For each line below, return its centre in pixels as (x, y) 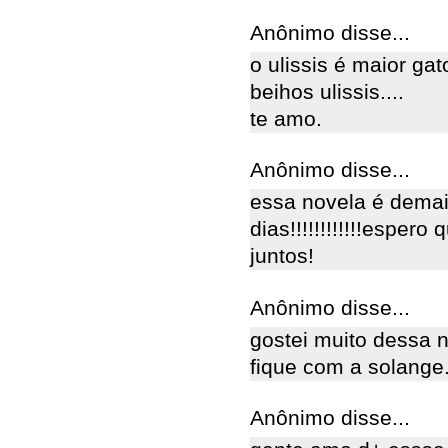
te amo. (286, 118)
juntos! (282, 256)
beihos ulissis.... (327, 91)
